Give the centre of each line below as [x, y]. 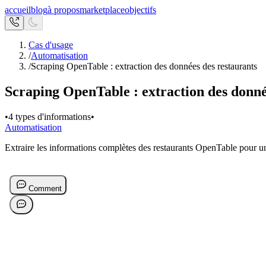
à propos [64, 10]
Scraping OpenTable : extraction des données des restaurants [144, 66]
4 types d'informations [50, 116]
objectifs [140, 10]
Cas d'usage [51, 45]
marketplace [102, 10]
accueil [18, 10]
